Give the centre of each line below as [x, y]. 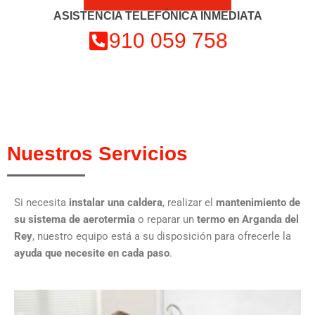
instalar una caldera [116, 202]
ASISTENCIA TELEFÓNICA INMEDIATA [157, 15]
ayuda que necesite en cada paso [92, 253]
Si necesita [41, 202]
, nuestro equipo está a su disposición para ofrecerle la [162, 236]
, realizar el [189, 202]
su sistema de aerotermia [75, 219]
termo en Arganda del [248, 219]
